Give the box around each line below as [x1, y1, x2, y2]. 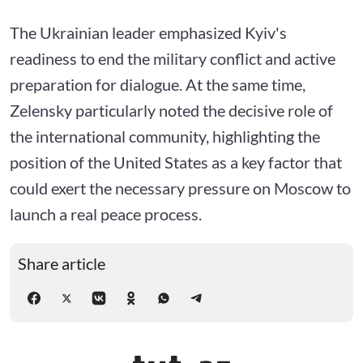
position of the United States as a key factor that [10, 152, 342, 172]
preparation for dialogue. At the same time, [10, 74, 305, 94]
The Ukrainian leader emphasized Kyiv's [10, 22, 287, 42]
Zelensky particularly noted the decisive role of [10, 100, 333, 120]
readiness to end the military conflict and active [10, 48, 335, 68]
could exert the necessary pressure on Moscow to [10, 177, 351, 198]
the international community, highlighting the [10, 126, 320, 146]
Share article [18, 253, 105, 273]
